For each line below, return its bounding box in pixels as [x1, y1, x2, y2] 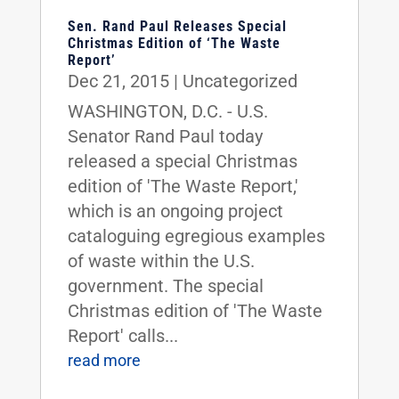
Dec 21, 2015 [67, 70, 169, 92]
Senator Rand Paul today [67, 126, 263, 147]
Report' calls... [67, 325, 178, 346]
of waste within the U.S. [67, 250, 255, 272]
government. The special [67, 275, 264, 297]
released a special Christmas [67, 151, 297, 172]
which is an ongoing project [67, 200, 283, 222]
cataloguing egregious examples [67, 225, 325, 247]
